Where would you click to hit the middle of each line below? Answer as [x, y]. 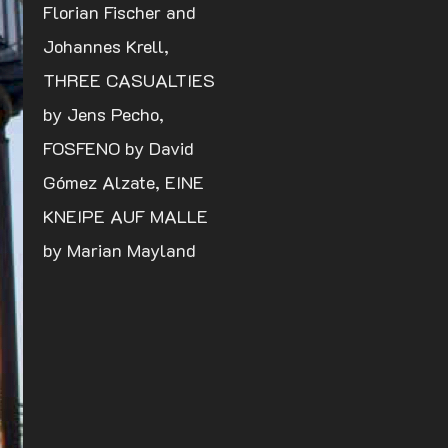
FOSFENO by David [118, 148]
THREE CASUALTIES [129, 80]
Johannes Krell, [106, 46]
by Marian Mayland [119, 250]
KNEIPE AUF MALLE [125, 216]
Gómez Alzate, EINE [123, 182]
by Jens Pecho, [103, 114]
